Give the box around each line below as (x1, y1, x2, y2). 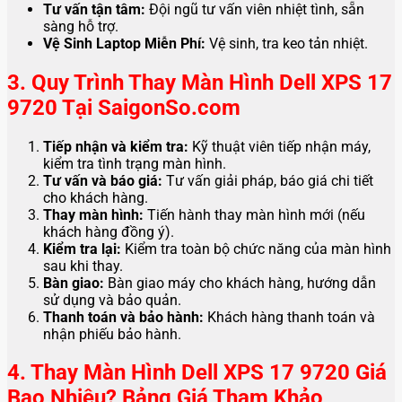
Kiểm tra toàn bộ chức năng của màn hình (121, 240, 391, 258)
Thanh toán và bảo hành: (43, 308, 204, 326)
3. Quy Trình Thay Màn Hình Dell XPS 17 (7, 69, 392, 95)
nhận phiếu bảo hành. (43, 325, 181, 343)
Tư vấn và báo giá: (43, 171, 162, 189)
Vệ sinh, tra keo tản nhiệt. (205, 34, 368, 52)
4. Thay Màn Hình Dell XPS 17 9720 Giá (7, 360, 387, 386)
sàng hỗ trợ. (43, 17, 118, 35)
